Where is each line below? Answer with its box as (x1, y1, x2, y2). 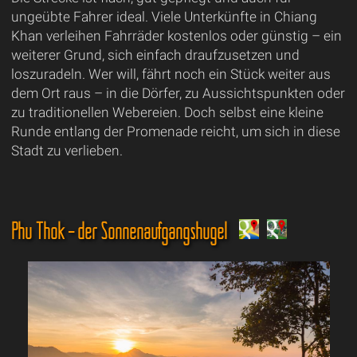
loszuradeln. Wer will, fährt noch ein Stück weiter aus (10, 66, 331, 83)
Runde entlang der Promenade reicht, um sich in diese (10, 124, 340, 140)
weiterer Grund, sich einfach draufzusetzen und (10, 47, 300, 64)
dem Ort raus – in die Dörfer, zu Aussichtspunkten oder (10, 85, 345, 102)
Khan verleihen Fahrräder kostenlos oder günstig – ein (10, 28, 342, 45)
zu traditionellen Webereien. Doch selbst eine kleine (10, 104, 324, 121)
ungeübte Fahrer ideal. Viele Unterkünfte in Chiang (10, 9, 317, 25)
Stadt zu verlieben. (10, 143, 123, 159)
